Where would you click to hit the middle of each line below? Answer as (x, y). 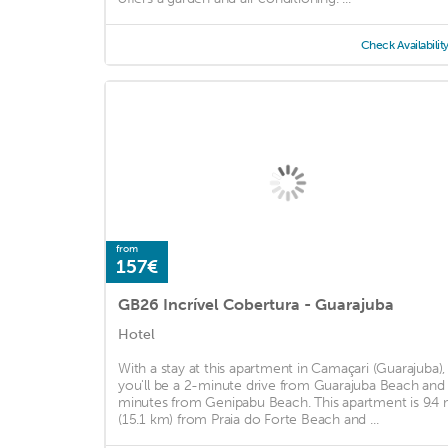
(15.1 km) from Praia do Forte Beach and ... (248, 420)
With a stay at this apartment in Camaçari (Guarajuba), (282, 369)
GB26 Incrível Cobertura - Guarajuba (256, 305)
